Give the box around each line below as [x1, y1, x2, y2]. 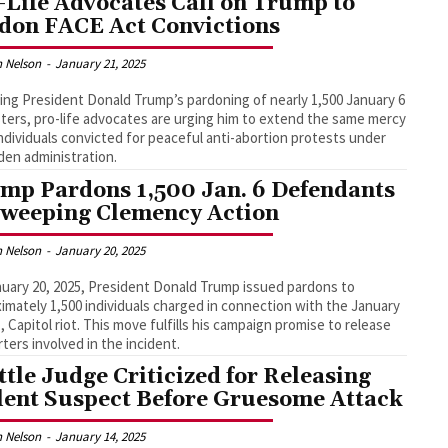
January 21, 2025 [55, 54, 146, 72]
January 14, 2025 [55, 428, 146, 446]
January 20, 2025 [55, 241, 146, 259]
